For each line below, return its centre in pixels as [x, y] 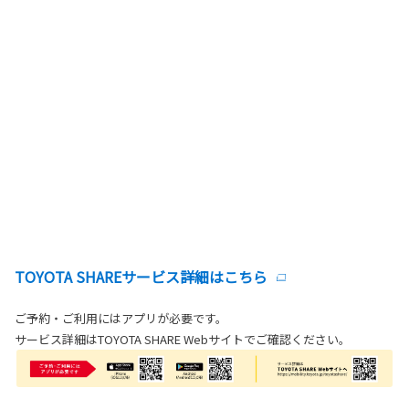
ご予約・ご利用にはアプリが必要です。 [121, 318]
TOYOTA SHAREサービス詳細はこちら [141, 276]
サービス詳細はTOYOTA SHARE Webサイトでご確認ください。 [183, 339]
